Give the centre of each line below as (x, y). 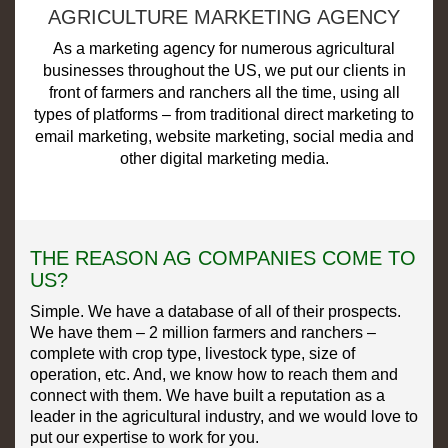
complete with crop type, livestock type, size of (192, 353)
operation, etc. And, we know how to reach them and (214, 374)
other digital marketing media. (224, 158)
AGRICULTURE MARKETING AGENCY (224, 16)
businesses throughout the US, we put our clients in (224, 70)
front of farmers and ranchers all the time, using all (224, 92)
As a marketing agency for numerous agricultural (224, 48)
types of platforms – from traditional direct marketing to (224, 114)
